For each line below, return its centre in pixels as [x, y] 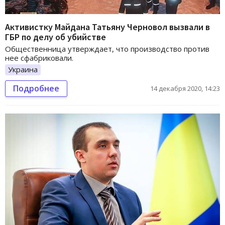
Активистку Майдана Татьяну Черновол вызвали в [107, 27]
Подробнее [36, 88]
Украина [23, 69]
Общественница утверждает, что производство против [107, 48]
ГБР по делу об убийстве [55, 37]
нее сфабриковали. [39, 58]
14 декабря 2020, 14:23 [185, 88]
